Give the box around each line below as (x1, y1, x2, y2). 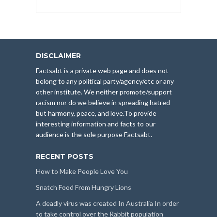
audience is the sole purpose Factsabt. (36, 130, 152, 139)
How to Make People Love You (36, 167, 128, 175)
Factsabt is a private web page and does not (36, 66, 169, 75)
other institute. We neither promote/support (36, 87, 172, 96)
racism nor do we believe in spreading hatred (36, 98, 170, 107)
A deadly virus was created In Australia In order (36, 199, 179, 207)
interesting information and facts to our (36, 119, 155, 128)
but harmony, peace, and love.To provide (36, 108, 156, 117)
